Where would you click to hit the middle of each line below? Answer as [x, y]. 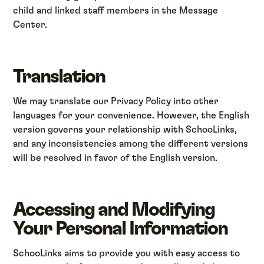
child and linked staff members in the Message [116, 10]
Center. [30, 24]
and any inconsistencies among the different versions [131, 143]
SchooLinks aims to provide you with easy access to [127, 254]
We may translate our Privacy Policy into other [116, 101]
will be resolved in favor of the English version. [115, 158]
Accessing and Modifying [114, 209]
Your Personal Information [121, 228]
